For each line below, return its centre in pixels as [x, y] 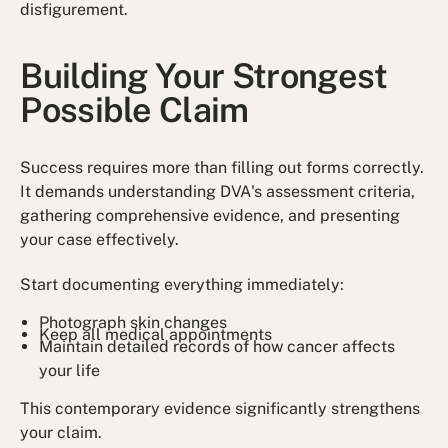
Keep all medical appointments [156, 334]
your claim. [61, 433]
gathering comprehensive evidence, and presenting [210, 216]
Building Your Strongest [204, 76]
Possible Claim [134, 110]
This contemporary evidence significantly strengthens [220, 409]
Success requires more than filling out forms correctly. [222, 168]
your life [70, 370]
